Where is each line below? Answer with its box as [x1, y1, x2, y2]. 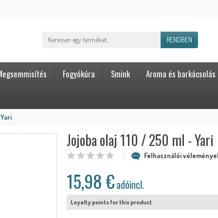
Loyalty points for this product [71, 198, 152, 206]
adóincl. [116, 177, 145, 192]
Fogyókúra [63, 68, 95, 80]
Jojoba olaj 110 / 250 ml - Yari [67, 130, 214, 150]
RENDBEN [166, 35, 192, 44]
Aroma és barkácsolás [146, 68, 216, 80]
